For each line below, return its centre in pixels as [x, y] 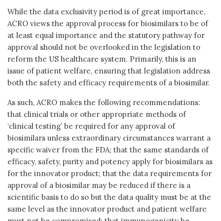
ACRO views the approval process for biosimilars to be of [108, 23]
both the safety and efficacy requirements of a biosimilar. [109, 82]
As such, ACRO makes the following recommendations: [104, 102]
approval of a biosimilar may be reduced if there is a [99, 185]
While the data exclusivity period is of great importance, [106, 11]
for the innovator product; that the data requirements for [110, 173]
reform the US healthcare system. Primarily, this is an [102, 59]
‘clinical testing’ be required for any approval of [91, 126]
